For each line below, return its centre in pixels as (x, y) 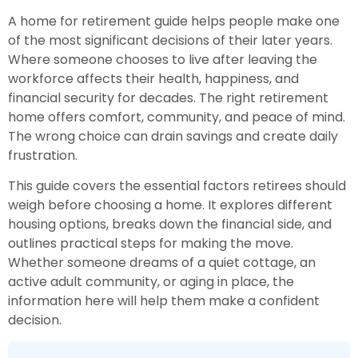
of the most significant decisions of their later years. (170, 40)
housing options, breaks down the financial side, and (170, 225)
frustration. (43, 155)
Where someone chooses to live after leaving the (163, 59)
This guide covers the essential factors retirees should (177, 186)
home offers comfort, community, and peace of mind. (177, 117)
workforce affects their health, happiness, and (153, 78)
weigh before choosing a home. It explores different (170, 205)
